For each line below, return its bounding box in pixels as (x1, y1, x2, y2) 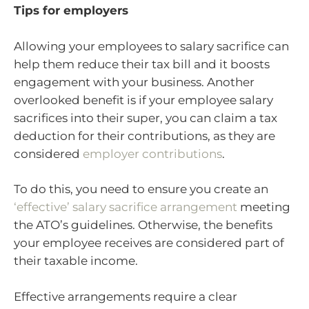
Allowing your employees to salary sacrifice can (14, 39, 289, 53)
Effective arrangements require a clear (14, 289, 237, 303)
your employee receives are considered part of (14, 236, 284, 250)
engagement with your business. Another (14, 74, 255, 89)
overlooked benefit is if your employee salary (14, 92, 273, 107)
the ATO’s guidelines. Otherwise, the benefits (14, 218, 272, 232)
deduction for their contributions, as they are (14, 128, 275, 143)
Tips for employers (14, 3, 128, 18)
